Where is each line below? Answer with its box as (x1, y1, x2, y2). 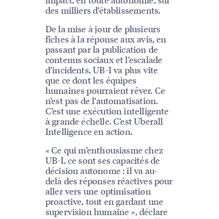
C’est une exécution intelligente (45, 105, 169, 117)
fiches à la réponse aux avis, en (45, 33, 167, 45)
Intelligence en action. (45, 126, 132, 137)
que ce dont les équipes (45, 74, 136, 86)
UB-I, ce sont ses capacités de (45, 154, 160, 166)
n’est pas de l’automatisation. (45, 95, 158, 107)
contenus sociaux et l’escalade (45, 54, 163, 66)
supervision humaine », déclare (45, 206, 168, 218)
